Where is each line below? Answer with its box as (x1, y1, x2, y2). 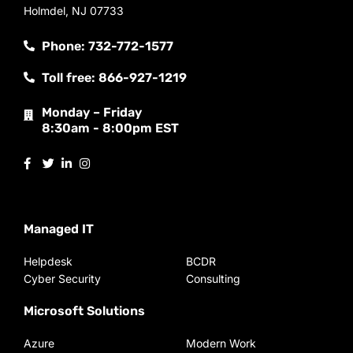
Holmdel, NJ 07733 (24, 4, 124, 17)
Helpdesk (24, 255, 72, 268)
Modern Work (186, 336, 256, 350)
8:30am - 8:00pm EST (41, 121, 179, 136)
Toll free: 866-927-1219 (41, 70, 187, 85)
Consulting (186, 272, 240, 285)
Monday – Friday (41, 105, 142, 120)
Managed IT (24, 221, 94, 236)
